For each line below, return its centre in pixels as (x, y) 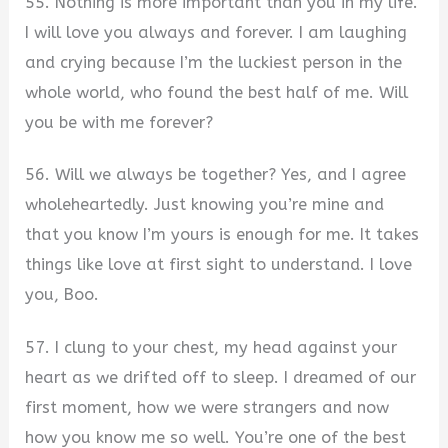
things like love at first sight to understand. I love (219, 265)
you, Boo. (62, 295)
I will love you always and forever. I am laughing (216, 32)
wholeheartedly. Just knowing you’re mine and (205, 205)
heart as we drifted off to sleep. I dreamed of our (221, 377)
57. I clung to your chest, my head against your (211, 347)
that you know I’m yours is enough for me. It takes (222, 235)
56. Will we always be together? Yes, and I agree (216, 175)
